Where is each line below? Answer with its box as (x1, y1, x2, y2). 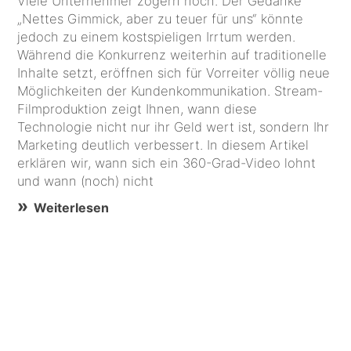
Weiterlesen (34, 199, 110, 215)
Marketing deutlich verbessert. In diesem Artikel (17, 136, 208, 153)
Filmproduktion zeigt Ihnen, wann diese (17, 100, 258, 117)
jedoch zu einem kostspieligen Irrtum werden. (17, 28, 296, 45)
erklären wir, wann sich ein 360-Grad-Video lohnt (17, 154, 317, 171)
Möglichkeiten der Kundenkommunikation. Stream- (17, 82, 324, 99)
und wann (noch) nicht (17, 172, 154, 189)
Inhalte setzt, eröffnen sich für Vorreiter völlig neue (17, 64, 331, 81)
